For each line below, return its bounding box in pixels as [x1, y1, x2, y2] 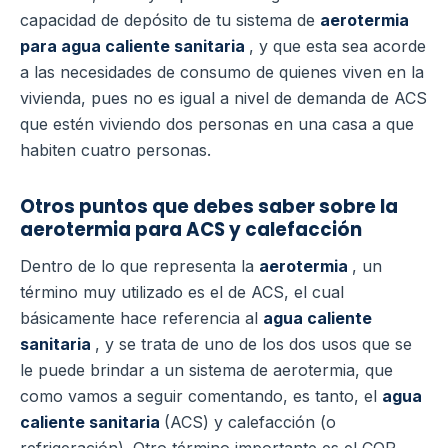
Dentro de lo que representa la [20, 256, 259, 277]
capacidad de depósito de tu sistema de [20, 9, 320, 30]
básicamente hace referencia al [20, 308, 263, 329]
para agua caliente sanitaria [20, 35, 249, 56]
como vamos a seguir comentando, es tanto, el [20, 386, 382, 407]
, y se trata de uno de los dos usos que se [95, 334, 412, 355]
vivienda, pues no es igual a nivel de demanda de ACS [20, 87, 427, 108]
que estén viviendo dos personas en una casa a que [20, 113, 414, 134]
